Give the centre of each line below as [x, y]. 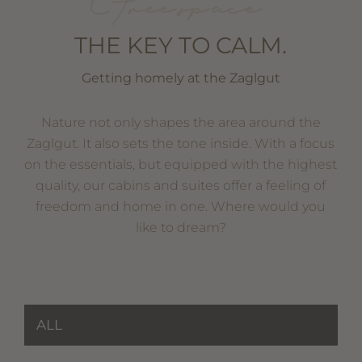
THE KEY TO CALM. [181, 45]
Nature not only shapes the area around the [181, 122]
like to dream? [181, 227]
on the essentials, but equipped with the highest [181, 164]
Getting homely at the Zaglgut [181, 78]
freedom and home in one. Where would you [181, 206]
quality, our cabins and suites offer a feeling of [181, 185]
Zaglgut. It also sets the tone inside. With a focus [181, 143]
